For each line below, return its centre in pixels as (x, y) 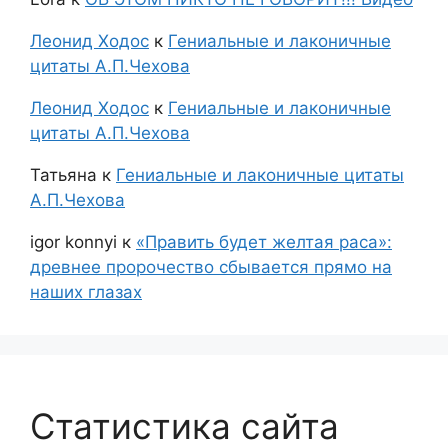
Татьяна (63, 175)
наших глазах (86, 292)
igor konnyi (73, 242)
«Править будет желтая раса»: (264, 242)
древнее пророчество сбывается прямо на (211, 267)
